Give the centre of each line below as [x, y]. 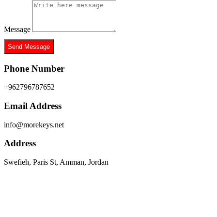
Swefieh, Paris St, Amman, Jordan [56, 162]
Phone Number [34, 68]
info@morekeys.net [34, 124]
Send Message [29, 46]
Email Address [33, 106]
